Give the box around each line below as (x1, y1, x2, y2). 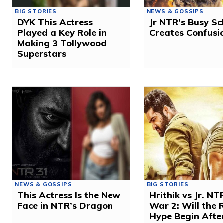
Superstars (17, 47, 67, 59)
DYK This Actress (17, 16, 93, 28)
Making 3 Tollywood (17, 37, 107, 49)
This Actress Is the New (17, 189, 121, 201)
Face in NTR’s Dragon (17, 200, 113, 212)
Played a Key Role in (17, 26, 107, 38)
